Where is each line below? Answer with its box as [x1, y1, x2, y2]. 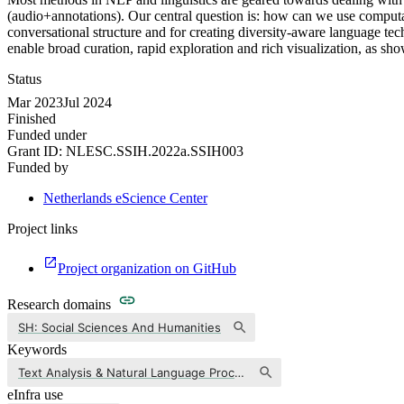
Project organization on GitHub [58, 261, 236, 277]
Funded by [7, 160, 69, 176]
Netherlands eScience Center [43, 190, 207, 207]
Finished [7, 111, 56, 127]
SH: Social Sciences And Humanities [18, 319, 221, 335]
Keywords [7, 342, 67, 358]
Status [7, 71, 41, 87]
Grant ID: [7, 143, 66, 160]
